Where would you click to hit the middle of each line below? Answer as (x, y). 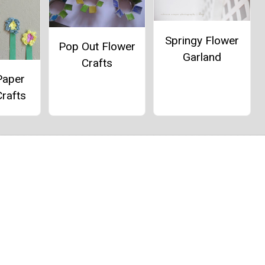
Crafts (97, 63)
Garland (202, 57)
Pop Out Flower (97, 46)
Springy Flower (202, 40)
